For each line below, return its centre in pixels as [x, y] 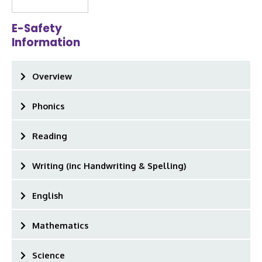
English [48, 195]
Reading [50, 135]
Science [49, 255]
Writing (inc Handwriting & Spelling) [109, 165]
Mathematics [60, 225]
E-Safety [37, 29]
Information [46, 43]
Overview [52, 76]
